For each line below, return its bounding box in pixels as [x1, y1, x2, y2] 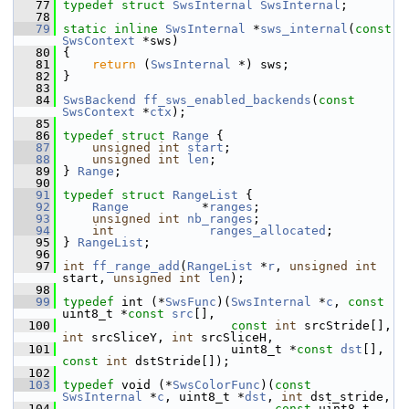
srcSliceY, [84, 330, 172, 344]
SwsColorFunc [173, 378, 260, 392]
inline [114, 22, 158, 36]
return [92, 58, 136, 71]
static [63, 22, 107, 36]
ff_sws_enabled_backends [143, 93, 311, 107]
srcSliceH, [194, 330, 274, 344]
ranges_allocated [209, 224, 326, 237]
